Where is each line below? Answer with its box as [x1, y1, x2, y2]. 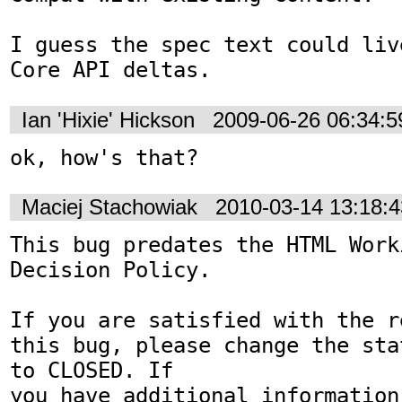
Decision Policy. [10, 258, 211, 284]
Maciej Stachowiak [22, 195, 197, 220]
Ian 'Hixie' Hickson [22, 107, 195, 132]
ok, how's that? [10, 144, 198, 170]
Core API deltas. [10, 57, 211, 83]
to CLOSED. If [10, 358, 173, 384]
